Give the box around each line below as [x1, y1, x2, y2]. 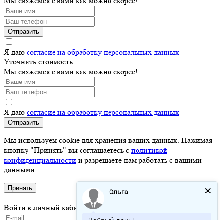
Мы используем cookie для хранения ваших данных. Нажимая [4, 135, 212, 145]
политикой [131, 145, 167, 155]
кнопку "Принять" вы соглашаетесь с [4, 145, 131, 155]
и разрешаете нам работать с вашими [76, 155, 202, 165]
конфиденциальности [4, 155, 76, 165]
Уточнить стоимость [4, 56, 73, 66]
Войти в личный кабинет [4, 202, 89, 212]
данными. [4, 165, 39, 174]
